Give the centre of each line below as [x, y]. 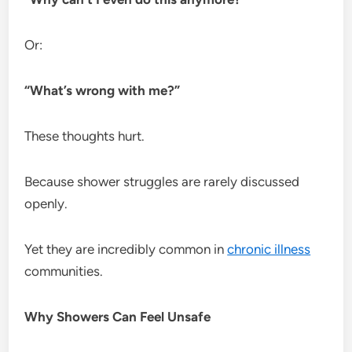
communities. [64, 271]
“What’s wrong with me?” [103, 90]
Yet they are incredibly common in [126, 249]
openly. [46, 203]
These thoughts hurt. [85, 136]
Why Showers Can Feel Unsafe [118, 316]
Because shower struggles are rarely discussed [162, 181]
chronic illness [269, 249]
